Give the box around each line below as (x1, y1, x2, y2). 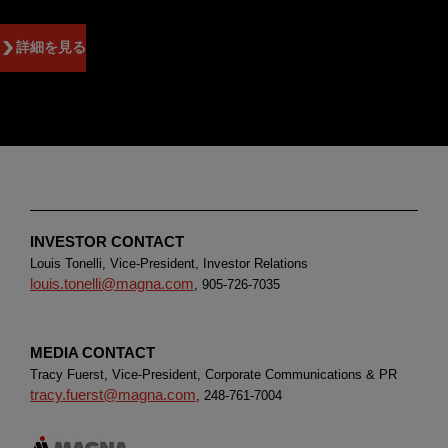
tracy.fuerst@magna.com (30, 385, 196, 403)
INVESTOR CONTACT (30, 232, 184, 250)
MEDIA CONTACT (30, 343, 155, 361)
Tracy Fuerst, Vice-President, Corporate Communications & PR (30, 367, 397, 382)
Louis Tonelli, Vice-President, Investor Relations (30, 256, 308, 271)
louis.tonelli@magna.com (30, 274, 194, 292)
